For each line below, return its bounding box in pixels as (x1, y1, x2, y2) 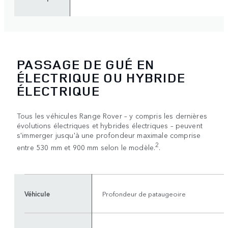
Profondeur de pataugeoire (102, 189, 186, 198)
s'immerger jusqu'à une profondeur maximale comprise (17, 129, 201, 140)
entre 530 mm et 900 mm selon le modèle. (17, 141, 156, 152)
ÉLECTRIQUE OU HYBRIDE (17, 68, 186, 87)
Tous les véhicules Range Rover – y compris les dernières (17, 110, 207, 121)
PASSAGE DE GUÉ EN (17, 55, 155, 73)
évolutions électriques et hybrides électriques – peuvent (17, 120, 203, 130)
